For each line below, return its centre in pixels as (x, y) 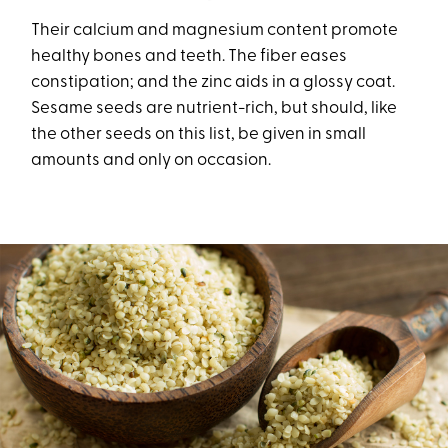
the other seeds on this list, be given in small (199, 135)
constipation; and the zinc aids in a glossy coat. (213, 83)
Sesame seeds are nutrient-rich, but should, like (214, 109)
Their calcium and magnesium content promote (215, 31)
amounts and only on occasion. (154, 161)
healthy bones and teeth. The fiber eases (189, 57)
